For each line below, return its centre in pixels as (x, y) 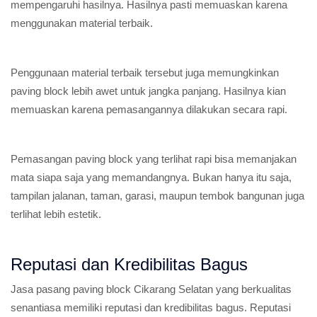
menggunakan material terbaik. (82, 23)
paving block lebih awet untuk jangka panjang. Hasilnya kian (148, 91)
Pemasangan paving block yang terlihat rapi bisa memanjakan (154, 159)
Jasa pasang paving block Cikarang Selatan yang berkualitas (151, 289)
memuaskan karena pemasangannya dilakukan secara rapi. (149, 109)
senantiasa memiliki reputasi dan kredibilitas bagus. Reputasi (151, 307)
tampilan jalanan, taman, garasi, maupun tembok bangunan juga (157, 196)
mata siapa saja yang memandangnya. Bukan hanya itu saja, (151, 177)
